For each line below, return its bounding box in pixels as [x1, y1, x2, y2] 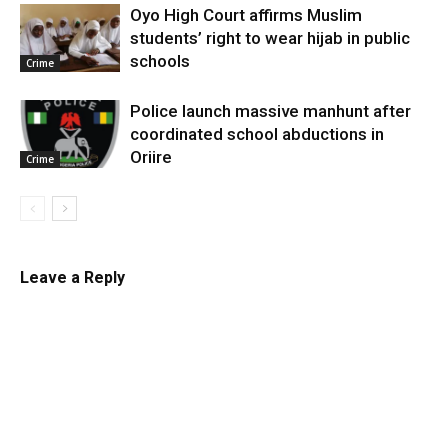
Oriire [130, 146, 172, 167]
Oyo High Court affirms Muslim [130, 4, 362, 25]
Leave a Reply [20, 267, 125, 287]
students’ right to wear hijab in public [130, 27, 410, 48]
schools [130, 50, 190, 71]
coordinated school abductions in [130, 123, 384, 144]
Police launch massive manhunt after [130, 100, 411, 121]
